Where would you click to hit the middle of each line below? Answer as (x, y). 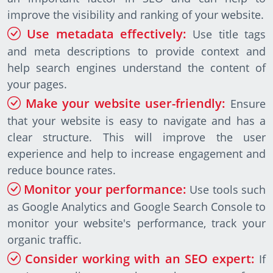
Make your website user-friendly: (126, 104)
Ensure (246, 104)
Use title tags (226, 34)
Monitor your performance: (105, 190)
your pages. (37, 84)
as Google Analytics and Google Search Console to (136, 207)
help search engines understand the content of (136, 68)
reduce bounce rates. (62, 170)
